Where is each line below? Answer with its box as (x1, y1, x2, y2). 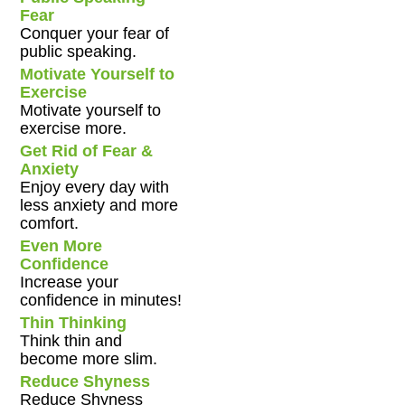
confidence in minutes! (20, 290, 183, 309)
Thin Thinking (20, 313, 127, 332)
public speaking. (20, 42, 137, 61)
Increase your (20, 272, 119, 291)
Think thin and (20, 331, 123, 350)
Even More (20, 236, 103, 255)
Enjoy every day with (20, 177, 170, 196)
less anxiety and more (20, 195, 179, 214)
